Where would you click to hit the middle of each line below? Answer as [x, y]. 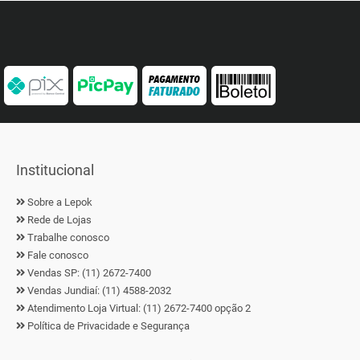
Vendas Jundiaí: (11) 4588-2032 [98, 290]
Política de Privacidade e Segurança [108, 326]
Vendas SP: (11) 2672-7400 [88, 273]
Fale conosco [58, 255]
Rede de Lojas [59, 220]
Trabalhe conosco [68, 237]
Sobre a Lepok [60, 202]
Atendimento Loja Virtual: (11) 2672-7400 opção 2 [138, 308]
